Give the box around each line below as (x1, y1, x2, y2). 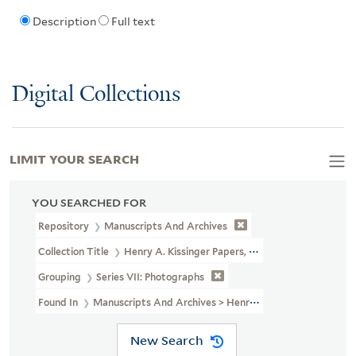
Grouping (38, 270, 84, 283)
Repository (38, 219, 92, 232)
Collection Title (38, 245, 111, 257)
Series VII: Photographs (96, 270, 205, 283)
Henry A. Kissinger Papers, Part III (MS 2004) (124, 245, 333, 257)
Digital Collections (12, 82, 180, 107)
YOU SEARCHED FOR (32, 195, 146, 209)
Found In (38, 296, 80, 308)
